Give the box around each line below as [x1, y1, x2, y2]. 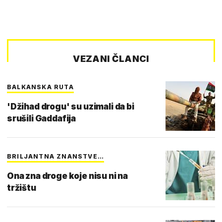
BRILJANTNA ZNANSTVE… [7, 152, 104, 160]
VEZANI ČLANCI [73, 53, 149, 64]
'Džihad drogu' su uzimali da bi [7, 101, 134, 111]
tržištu [7, 182, 36, 193]
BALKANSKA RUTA [7, 83, 74, 91]
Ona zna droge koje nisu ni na [7, 170, 128, 181]
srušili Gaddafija [7, 113, 76, 123]
